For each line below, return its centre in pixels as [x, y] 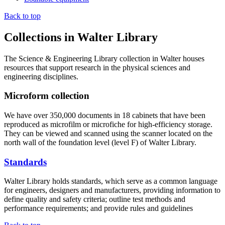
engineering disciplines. [41, 76]
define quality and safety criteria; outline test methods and [95, 199]
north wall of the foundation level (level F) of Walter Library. [100, 142]
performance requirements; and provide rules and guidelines [98, 208]
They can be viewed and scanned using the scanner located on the [108, 133]
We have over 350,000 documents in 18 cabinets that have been [105, 115]
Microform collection [47, 96]
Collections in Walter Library [81, 37]
